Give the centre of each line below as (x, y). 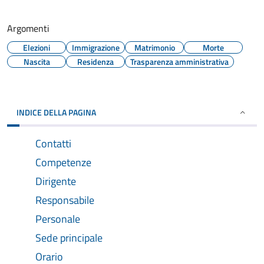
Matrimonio (154, 47)
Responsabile (65, 200)
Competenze (63, 162)
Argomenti (28, 28)
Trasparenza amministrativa (179, 62)
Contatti (53, 143)
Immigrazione (95, 47)
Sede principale (69, 238)
